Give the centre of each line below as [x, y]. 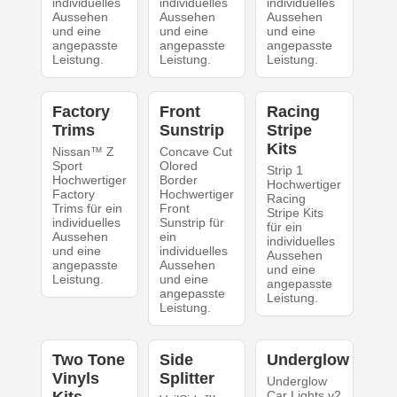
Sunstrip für [191, 222]
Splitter [187, 378]
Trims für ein [87, 208]
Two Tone [88, 359]
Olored [178, 165]
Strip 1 [285, 170]
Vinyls [75, 378]
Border [178, 179]
